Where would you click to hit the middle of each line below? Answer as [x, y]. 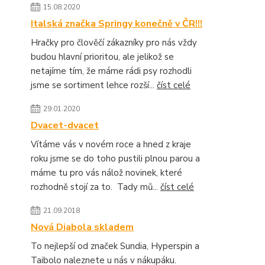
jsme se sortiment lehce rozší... [94, 85]
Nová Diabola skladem [82, 227]
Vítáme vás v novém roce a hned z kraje [111, 144]
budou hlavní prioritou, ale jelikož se [102, 57]
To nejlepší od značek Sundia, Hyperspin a [115, 246]
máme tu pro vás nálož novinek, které [106, 173]
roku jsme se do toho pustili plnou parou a [115, 159]
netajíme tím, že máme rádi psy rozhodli [111, 71]
